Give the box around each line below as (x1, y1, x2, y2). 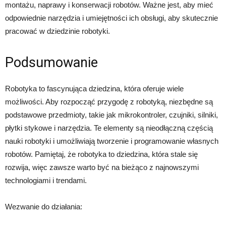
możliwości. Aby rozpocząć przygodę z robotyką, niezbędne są (5, 97, 213, 106)
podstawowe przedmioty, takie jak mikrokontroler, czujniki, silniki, (5, 110, 218, 119)
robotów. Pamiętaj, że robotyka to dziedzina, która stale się (5, 149, 198, 158)
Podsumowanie (5, 54, 98, 71)
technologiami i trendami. (5, 176, 87, 185)
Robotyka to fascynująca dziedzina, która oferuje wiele (5, 84, 184, 93)
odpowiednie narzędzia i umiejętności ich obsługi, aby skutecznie (5, 13, 218, 22)
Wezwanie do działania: (5, 202, 82, 211)
